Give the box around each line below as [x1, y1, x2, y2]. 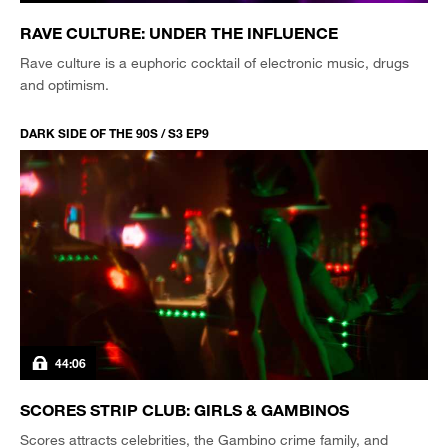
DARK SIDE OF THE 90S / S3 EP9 [20, 125, 209, 141]
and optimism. [20, 76, 109, 93]
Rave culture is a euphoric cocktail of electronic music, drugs [20, 54, 409, 71]
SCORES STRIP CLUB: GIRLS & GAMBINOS [20, 399, 349, 419]
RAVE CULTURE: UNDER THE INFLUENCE [20, 23, 338, 42]
